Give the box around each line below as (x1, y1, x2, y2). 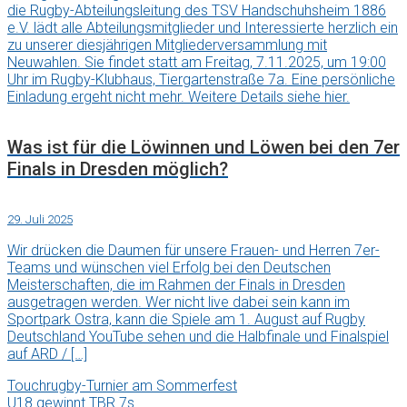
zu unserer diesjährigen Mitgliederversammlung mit (7, 36, 327, 55)
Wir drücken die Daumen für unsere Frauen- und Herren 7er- (7, 241, 380, 259)
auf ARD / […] (7, 344, 87, 362)
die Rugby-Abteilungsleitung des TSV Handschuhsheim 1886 (7, 2, 386, 20)
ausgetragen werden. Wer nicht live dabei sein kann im (7, 293, 350, 311)
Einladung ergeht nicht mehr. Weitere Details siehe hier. (7, 88, 350, 106)
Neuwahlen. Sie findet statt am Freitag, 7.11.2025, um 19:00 (7, 54, 386, 72)
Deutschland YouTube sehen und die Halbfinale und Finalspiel (7, 327, 389, 345)
